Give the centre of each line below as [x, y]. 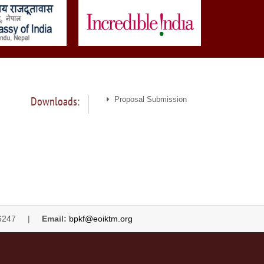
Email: [54, 219]
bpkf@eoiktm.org [100, 219]
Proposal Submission [148, 100]
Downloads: [55, 102]
